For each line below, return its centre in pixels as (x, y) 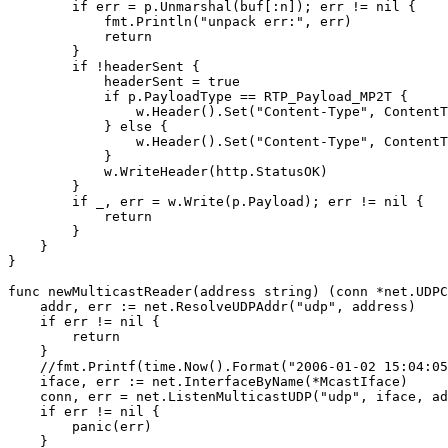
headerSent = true (124, 81)
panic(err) (80, 426)
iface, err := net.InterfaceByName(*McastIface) (208, 381)
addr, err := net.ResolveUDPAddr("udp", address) (212, 306)
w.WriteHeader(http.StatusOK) (168, 171)
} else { (88, 126)
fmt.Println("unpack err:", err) (180, 21)
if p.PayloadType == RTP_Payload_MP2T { (208, 96)
